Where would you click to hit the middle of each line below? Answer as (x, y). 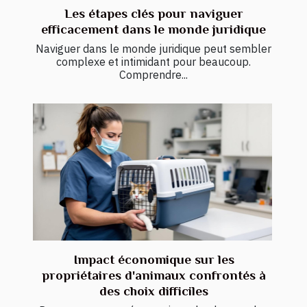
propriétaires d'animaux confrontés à (153, 275)
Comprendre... (153, 75)
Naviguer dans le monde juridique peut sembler (153, 49)
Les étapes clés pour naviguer (153, 14)
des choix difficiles (153, 291)
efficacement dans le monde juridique (153, 29)
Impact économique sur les (153, 259)
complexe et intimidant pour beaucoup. (153, 62)
